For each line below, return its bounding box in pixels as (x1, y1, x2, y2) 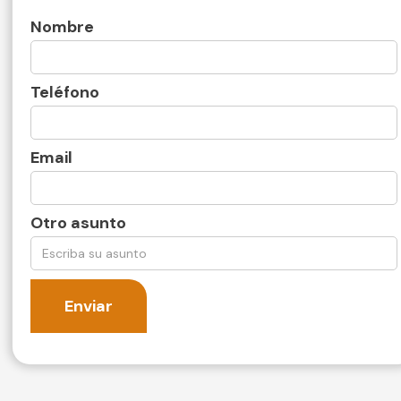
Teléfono (30, 81, 100, 104)
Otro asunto (30, 212, 127, 235)
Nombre (30, 16, 95, 38)
